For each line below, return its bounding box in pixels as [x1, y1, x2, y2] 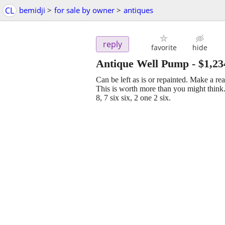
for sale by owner [54, 5, 115, 15]
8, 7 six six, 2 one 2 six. [96, 93, 171, 102]
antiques [124, 5, 153, 15]
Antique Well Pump [96, 57, 189, 70]
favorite [151, 43, 177, 53]
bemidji [19, 5, 45, 15]
